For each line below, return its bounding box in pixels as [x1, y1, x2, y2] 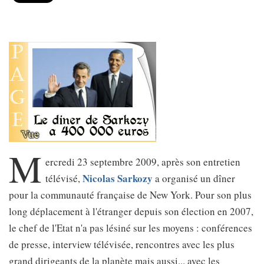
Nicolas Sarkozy [82, 171, 153, 186]
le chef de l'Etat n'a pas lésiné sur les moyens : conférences [9, 221, 252, 235]
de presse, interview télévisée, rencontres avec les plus [9, 237, 235, 251]
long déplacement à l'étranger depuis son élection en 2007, [9, 204, 253, 218]
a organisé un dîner [153, 171, 236, 185]
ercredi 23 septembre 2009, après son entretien [45, 155, 241, 169]
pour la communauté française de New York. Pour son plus [9, 188, 252, 202]
